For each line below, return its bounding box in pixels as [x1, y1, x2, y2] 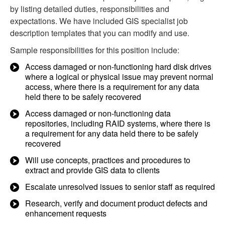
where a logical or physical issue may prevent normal [25, 71, 213, 82]
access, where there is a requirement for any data [25, 81, 199, 92]
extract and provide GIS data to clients [25, 164, 160, 176]
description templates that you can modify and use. [10, 27, 189, 39]
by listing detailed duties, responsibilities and [10, 3, 169, 15]
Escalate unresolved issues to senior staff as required [25, 181, 215, 192]
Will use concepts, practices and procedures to [25, 154, 190, 166]
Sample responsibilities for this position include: [10, 44, 179, 56]
